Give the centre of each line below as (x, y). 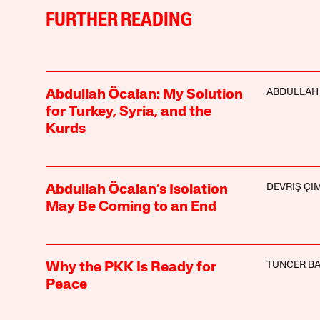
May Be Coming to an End (131, 207)
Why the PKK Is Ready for (131, 267)
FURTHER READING (119, 21)
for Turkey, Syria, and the (128, 112)
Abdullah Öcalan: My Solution (144, 95)
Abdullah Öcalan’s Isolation (136, 190)
